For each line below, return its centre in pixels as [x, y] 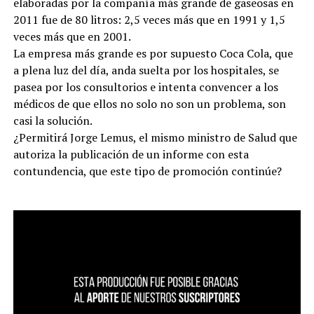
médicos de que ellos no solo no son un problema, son [149, 103]
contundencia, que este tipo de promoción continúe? [147, 171]
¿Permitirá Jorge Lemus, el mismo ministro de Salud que [155, 137]
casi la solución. [53, 120]
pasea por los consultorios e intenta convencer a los [145, 87]
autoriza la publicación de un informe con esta [131, 154]
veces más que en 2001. [72, 36]
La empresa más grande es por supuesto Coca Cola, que [153, 53]
